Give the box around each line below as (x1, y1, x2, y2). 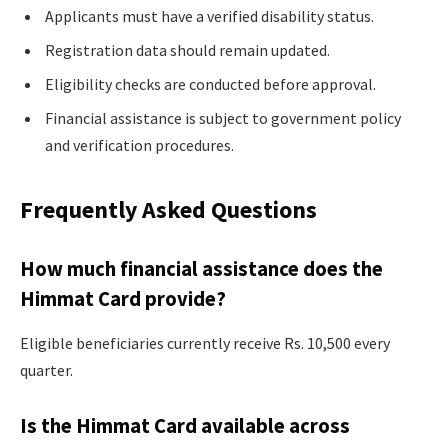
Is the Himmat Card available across (20, 413, 350, 440)
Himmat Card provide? (20, 286, 226, 313)
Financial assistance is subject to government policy (45, 108, 401, 129)
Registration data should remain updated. (45, 40, 330, 61)
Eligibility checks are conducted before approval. (45, 74, 376, 95)
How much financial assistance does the (20, 256, 383, 283)
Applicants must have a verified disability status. (45, 6, 374, 27)
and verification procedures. (45, 135, 234, 156)
